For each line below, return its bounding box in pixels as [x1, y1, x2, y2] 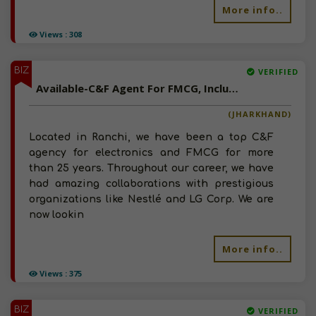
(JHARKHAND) [228, 109, 291, 119]
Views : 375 [37, 268, 82, 279]
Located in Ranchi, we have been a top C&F [29, 132, 274, 142]
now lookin [29, 209, 84, 220]
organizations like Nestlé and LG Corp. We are [29, 194, 274, 205]
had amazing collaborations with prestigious [29, 178, 274, 189]
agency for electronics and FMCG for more [29, 147, 274, 158]
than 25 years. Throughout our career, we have [29, 163, 274, 174]
